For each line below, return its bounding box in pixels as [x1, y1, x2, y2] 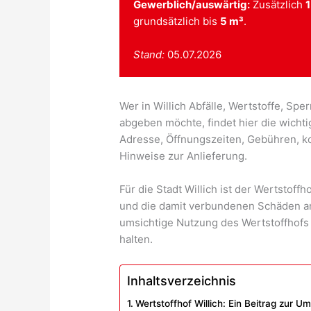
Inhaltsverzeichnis [127, 274, 237, 289]
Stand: [133, 48, 165, 62]
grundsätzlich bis [133, 15, 221, 28]
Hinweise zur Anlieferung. [119, 149, 248, 163]
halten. [119, 233, 153, 246]
